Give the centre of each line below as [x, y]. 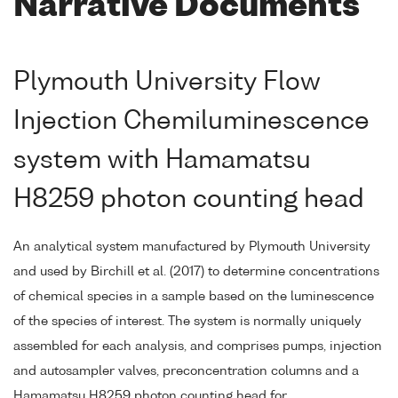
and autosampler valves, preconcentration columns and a [186, 371]
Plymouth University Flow [167, 82]
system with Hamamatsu [162, 160]
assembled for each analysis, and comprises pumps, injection [198, 346]
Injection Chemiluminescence [191, 121]
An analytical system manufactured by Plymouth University [192, 247]
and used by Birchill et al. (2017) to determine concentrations [196, 271]
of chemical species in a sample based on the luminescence [194, 296]
